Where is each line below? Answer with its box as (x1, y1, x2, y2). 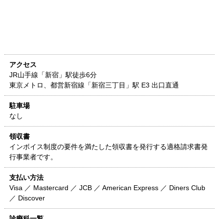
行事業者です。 (9, 153, 57, 161)
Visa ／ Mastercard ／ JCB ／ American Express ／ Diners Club (9, 184, 205, 192)
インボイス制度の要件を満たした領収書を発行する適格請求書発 (9, 143, 208, 151)
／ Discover (9, 194, 45, 202)
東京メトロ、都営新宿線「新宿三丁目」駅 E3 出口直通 (9, 81, 179, 89)
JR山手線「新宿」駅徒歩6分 (9, 71, 97, 79)
